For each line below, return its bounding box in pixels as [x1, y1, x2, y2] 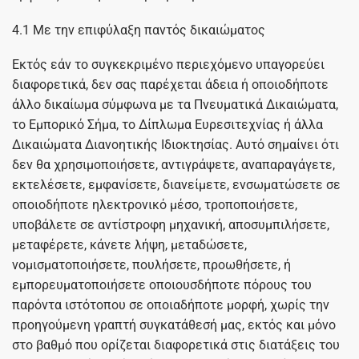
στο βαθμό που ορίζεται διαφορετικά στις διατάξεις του [12, 337, 340, 353]
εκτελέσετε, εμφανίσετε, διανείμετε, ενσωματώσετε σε [12, 177, 341, 193]
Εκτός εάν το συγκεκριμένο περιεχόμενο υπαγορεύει [12, 57, 325, 73]
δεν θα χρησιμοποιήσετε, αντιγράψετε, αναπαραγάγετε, [12, 157, 335, 173]
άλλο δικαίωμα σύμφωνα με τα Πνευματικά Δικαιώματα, [12, 97, 338, 113]
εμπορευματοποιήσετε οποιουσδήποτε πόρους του [12, 277, 312, 293]
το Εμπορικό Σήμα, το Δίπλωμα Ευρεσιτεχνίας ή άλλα [12, 117, 323, 133]
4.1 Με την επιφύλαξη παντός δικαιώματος [12, 22, 265, 38]
